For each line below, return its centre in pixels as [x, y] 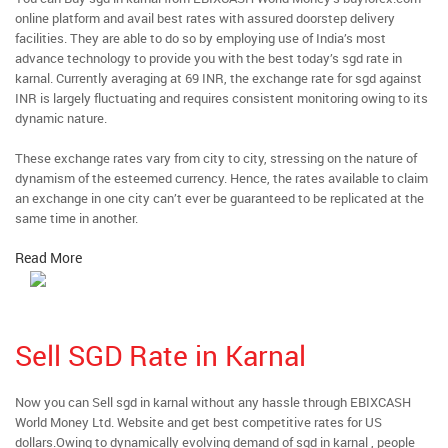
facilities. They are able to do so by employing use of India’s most [200, 38]
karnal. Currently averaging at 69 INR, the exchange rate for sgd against [218, 78]
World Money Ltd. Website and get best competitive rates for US [198, 422]
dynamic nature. [61, 118]
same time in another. [76, 218]
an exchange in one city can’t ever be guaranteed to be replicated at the [219, 198]
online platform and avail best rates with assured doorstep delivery [205, 18]
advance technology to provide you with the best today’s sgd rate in [208, 58]
